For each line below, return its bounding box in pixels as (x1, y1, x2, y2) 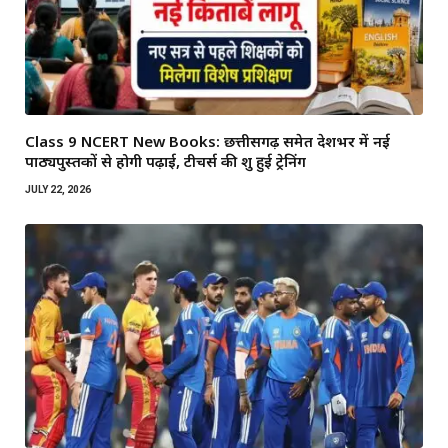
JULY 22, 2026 (25, 184, 91, 196)
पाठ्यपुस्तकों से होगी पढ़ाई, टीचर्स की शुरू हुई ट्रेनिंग (25, 151, 306, 172)
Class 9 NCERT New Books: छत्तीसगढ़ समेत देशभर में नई (25, 131, 390, 152)
